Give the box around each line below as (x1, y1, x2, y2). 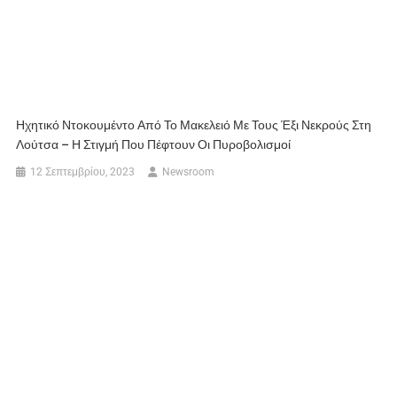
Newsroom (162, 166, 215, 179)
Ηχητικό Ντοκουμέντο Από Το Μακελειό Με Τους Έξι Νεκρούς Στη (16, 118, 372, 133)
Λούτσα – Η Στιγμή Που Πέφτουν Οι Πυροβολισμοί (16, 137, 292, 152)
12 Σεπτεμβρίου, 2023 (30, 166, 136, 179)
